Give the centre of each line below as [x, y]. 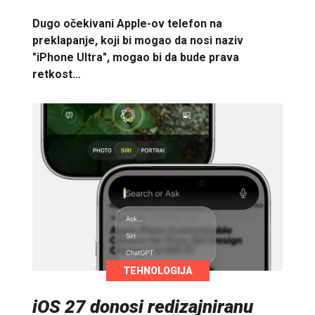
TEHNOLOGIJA [157, 271]
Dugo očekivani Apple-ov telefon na [127, 23]
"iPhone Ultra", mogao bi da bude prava [136, 57]
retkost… [57, 74]
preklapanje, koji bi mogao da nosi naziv [138, 40]
